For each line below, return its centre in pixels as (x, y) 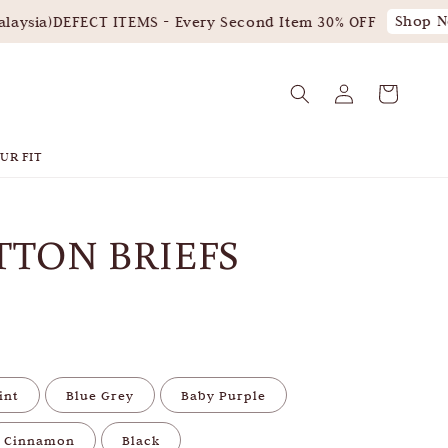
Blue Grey (100, 395)
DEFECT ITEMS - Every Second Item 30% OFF (201, 21)
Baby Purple (224, 395)
